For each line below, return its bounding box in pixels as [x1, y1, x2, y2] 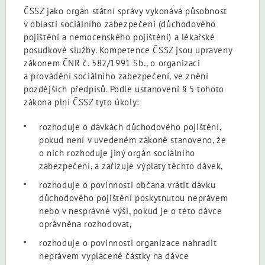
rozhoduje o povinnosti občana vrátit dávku [39, 179, 216, 190]
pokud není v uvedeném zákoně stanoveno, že [39, 134, 227, 146]
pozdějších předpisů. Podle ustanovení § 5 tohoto [24, 83, 224, 95]
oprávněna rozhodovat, [39, 218, 132, 230]
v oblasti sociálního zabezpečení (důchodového [24, 18, 216, 30]
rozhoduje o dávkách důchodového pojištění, [39, 121, 221, 132]
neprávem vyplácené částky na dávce [39, 250, 189, 261]
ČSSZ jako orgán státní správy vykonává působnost [24, 5, 227, 17]
